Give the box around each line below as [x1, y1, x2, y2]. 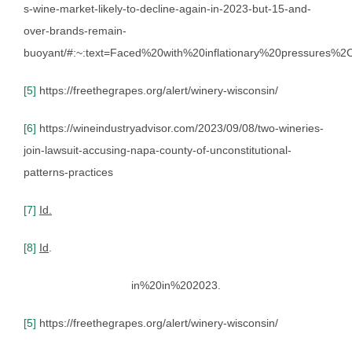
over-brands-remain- [24, 24, 126, 37]
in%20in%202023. [131, 278, 221, 291]
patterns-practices [24, 165, 113, 178]
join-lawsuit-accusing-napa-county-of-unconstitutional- [24, 143, 291, 156]
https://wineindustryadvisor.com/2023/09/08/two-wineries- [36, 121, 324, 134]
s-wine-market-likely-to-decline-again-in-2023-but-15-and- [24, 2, 311, 15]
